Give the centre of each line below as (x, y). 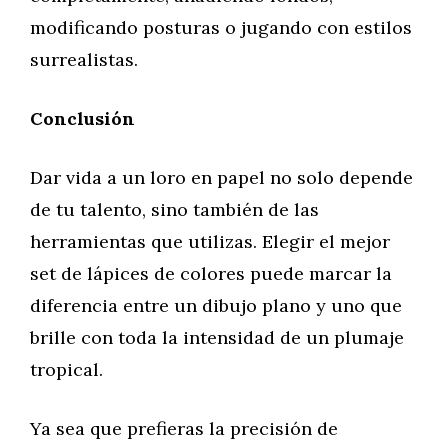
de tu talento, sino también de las (174, 209)
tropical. (66, 369)
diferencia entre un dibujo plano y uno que (216, 305)
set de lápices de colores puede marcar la (211, 273)
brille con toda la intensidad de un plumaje (217, 337)
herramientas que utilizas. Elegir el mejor (210, 241)
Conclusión (82, 118)
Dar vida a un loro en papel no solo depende (221, 177)
